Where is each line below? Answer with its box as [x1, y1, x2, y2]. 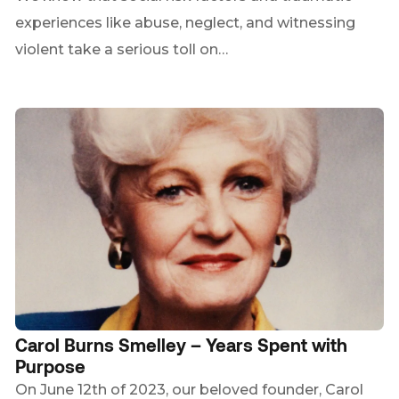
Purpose [15, 355, 86, 377]
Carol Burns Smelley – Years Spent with [15, 334, 348, 355]
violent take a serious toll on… [15, 41, 229, 58]
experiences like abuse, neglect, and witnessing [15, 14, 356, 31]
